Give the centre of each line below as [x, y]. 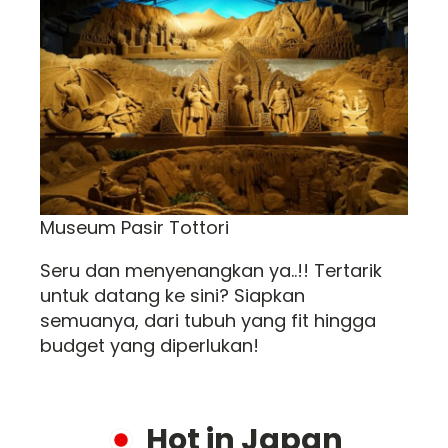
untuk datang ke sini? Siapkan [172, 295]
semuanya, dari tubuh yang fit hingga [208, 320]
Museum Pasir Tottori [134, 227]
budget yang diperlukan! [149, 345]
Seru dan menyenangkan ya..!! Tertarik [211, 270]
